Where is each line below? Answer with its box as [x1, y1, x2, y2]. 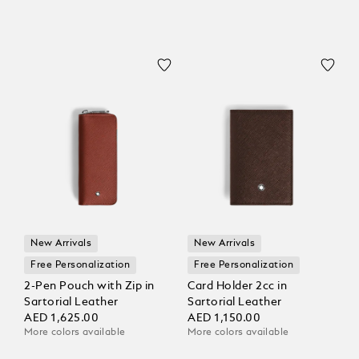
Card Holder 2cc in [188, 280, 287, 292]
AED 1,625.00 [24, 313, 99, 325]
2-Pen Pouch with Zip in [24, 280, 155, 292]
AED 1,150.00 [188, 313, 261, 325]
